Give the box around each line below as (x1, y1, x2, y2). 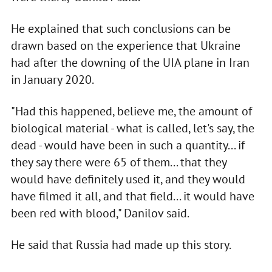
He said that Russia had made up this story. (10, 237, 231, 253)
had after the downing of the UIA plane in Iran (10, 55, 250, 71)
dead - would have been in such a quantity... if (10, 137, 245, 154)
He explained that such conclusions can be (10, 21, 231, 37)
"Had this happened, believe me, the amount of (10, 103, 252, 120)
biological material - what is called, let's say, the (10, 120, 254, 137)
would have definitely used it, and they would (10, 171, 245, 188)
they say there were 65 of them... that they (10, 154, 226, 171)
